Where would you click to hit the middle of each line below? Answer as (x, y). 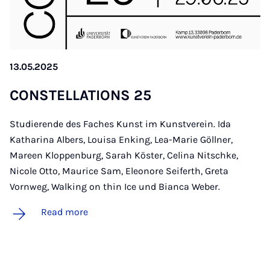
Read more (64, 212)
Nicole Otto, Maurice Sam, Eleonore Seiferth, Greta (119, 171)
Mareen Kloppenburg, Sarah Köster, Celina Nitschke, (124, 155)
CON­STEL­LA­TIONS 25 (80, 96)
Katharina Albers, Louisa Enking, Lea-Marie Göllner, (121, 140)
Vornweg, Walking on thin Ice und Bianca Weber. (115, 187)
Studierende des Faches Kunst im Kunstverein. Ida (120, 124)
